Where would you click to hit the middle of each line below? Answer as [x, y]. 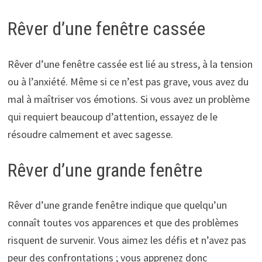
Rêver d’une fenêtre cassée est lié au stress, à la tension [130, 64]
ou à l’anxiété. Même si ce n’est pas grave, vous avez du [128, 81]
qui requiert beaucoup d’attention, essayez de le [112, 116]
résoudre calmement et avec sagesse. [90, 134]
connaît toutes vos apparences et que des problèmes [123, 223]
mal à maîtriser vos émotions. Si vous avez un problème [128, 99]
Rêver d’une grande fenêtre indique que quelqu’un [117, 205]
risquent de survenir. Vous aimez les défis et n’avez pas [127, 240]
